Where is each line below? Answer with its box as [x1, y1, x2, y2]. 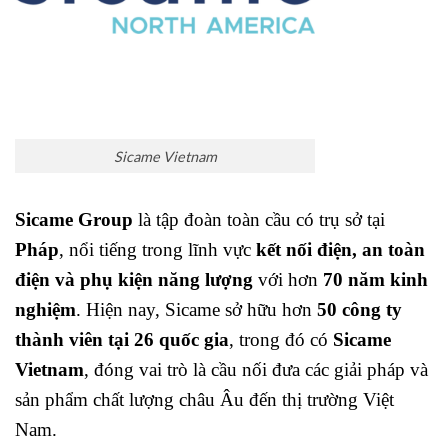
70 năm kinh [323, 269, 428, 291]
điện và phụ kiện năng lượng [15, 269, 253, 291]
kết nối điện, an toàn [256, 239, 425, 261]
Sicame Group [15, 209, 133, 231]
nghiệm [15, 299, 76, 321]
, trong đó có [229, 329, 333, 351]
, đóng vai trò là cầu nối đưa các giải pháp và [84, 359, 428, 381]
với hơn [253, 269, 323, 291]
